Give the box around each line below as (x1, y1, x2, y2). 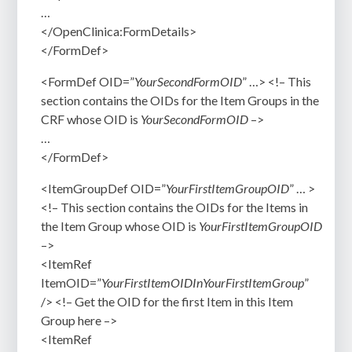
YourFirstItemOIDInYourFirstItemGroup (101, 275, 305, 291)
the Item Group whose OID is (41, 218, 200, 234)
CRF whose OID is (41, 112, 141, 127)
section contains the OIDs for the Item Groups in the (41, 93, 320, 108)
